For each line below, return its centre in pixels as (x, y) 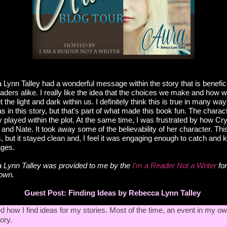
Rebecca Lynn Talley (165, 193)
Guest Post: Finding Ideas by (77, 193)
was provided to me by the (88, 166)
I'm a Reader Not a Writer (174, 166)
